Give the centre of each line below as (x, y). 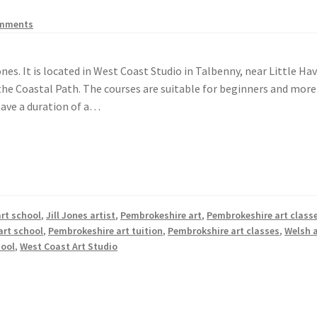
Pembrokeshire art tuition (106, 231)
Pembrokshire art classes (224, 231)
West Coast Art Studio (69, 247)
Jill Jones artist (81, 215)
